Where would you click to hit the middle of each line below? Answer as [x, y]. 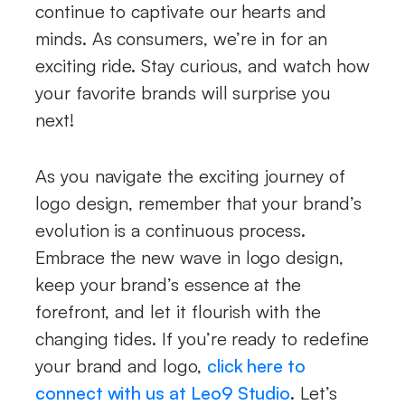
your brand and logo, [121, 365]
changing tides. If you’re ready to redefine [202, 338]
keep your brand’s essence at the [169, 284]
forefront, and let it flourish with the [178, 311]
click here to [256, 365]
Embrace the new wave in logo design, [189, 257]
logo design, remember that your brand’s [198, 202]
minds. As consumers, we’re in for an [181, 38]
